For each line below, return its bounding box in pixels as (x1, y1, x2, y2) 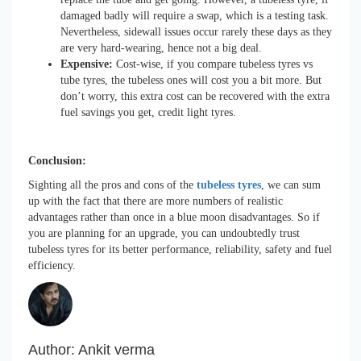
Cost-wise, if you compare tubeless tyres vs (113, 58, 313, 71)
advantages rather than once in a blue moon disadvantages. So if (28, 211, 320, 224)
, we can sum (261, 179, 321, 192)
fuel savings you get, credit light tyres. (60, 106, 236, 119)
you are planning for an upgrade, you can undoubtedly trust (28, 227, 300, 240)
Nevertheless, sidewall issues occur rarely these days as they (60, 26, 332, 39)
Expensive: (60, 58, 113, 71)
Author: (28, 342, 75, 359)
